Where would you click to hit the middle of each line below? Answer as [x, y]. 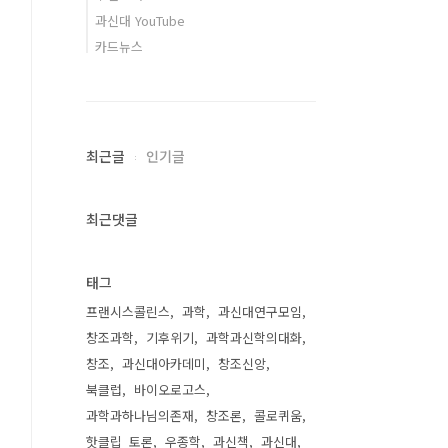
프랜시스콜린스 [128, 311]
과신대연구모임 [260, 311]
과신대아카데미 [164, 363]
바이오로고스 [170, 389]
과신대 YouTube [140, 20]
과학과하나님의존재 [140, 415]
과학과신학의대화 [254, 337]
